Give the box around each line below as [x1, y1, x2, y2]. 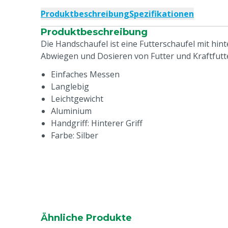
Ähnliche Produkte [41, 212, 132, 223]
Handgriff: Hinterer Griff [51, 118, 142, 129]
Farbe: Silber [51, 130, 98, 141]
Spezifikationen [129, 8, 194, 19]
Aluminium [51, 105, 92, 117]
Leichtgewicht [51, 93, 103, 104]
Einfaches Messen [51, 69, 120, 80]
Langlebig [51, 81, 89, 92]
